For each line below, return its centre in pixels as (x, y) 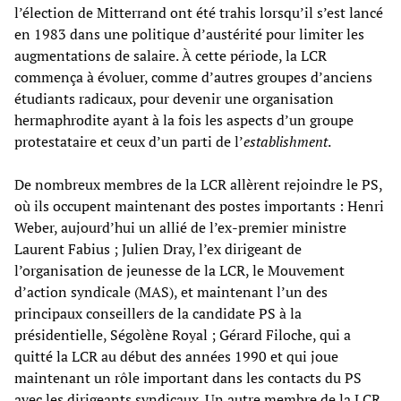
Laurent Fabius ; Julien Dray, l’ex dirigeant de (158, 248)
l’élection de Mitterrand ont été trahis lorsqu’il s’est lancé (199, 12)
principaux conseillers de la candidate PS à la (158, 313)
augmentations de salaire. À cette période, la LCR (171, 55)
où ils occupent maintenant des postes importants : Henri (199, 205)
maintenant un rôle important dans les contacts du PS (188, 377)
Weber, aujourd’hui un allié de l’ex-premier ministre (180, 227)
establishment (286, 141)
